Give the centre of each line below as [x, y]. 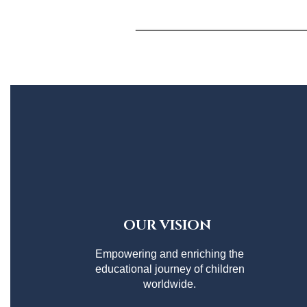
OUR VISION [168, 225]
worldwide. [170, 284]
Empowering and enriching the [170, 254]
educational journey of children [170, 269]
